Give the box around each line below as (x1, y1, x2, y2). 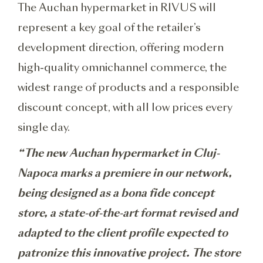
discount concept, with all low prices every (18, 100, 232, 114)
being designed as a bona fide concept (18, 186, 214, 200)
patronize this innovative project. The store (18, 245, 241, 260)
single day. (18, 120, 70, 134)
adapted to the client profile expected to (18, 225, 228, 240)
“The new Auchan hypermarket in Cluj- (18, 146, 220, 160)
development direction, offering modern (18, 40, 224, 55)
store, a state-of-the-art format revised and (18, 205, 238, 220)
